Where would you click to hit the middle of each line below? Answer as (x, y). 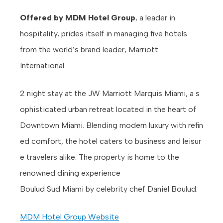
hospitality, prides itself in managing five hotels (104, 33)
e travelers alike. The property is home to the (100, 157)
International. (43, 65)
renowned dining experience (70, 173)
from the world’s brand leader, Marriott (89, 49)
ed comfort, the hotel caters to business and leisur (111, 141)
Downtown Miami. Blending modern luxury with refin (111, 125)
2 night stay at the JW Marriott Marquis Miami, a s (110, 93)
